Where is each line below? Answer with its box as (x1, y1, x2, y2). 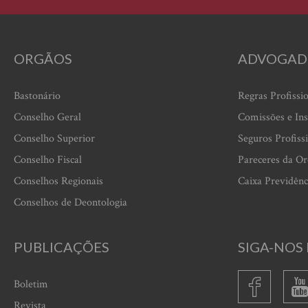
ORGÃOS (14, 50, 72, 67)
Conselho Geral (14, 110, 81, 124)
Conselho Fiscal (14, 153, 82, 167)
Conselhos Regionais (14, 174, 103, 188)
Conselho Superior (14, 131, 95, 146)
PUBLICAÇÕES (14, 239, 109, 255)
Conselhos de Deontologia (14, 195, 127, 210)
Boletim (14, 277, 48, 291)
